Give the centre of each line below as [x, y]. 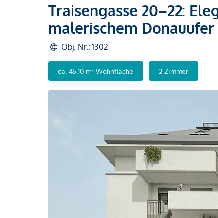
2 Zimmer [173, 71]
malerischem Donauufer [131, 28]
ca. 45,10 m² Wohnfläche [96, 71]
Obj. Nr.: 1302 [85, 47]
